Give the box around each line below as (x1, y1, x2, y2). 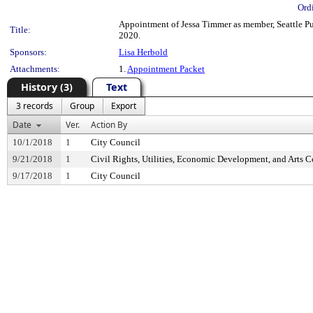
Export (111, 100, 136, 112)
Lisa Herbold (119, 47, 168, 57)
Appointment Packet (127, 64, 205, 74)
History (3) (21, 80, 73, 94)
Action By (91, 119, 127, 131)
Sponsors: (10, 47, 47, 57)
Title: (10, 24, 31, 35)
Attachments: (10, 64, 60, 74)
